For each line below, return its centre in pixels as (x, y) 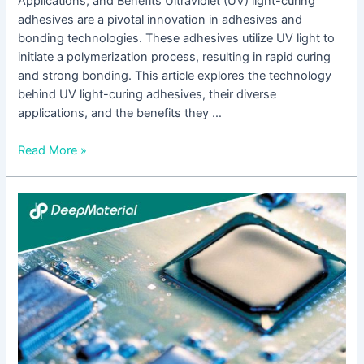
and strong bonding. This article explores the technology (175, 75)
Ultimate (40, 220)
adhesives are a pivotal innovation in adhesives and (160, 19)
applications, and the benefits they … (120, 113)
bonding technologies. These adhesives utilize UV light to (177, 38)
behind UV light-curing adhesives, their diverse (147, 94)
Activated (43, 332)
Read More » (53, 151)
